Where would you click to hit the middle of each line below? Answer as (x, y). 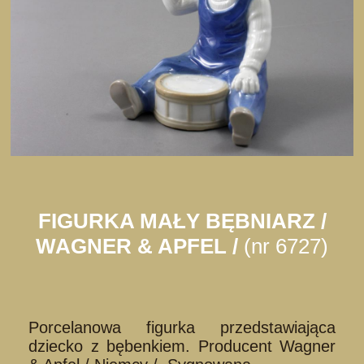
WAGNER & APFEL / (140, 246)
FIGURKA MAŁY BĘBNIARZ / (182, 221)
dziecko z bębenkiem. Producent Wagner (182, 346)
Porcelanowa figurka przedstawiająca (182, 327)
